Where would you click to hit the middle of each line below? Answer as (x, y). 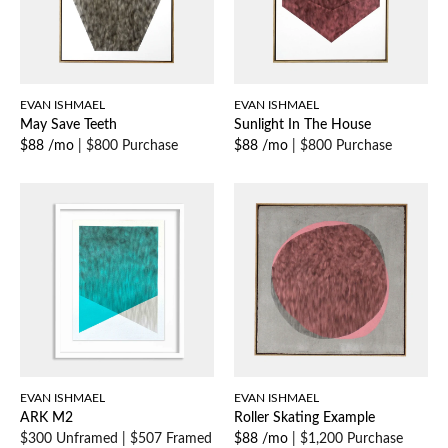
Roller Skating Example (304, 418)
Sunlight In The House (302, 125)
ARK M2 (46, 418)
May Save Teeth (68, 125)
